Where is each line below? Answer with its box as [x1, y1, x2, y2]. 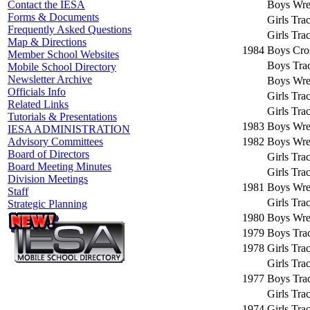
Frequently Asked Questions [8, 24, 131, 35]
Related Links [8, 98, 69, 110]
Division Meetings [8, 173, 88, 185]
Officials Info [8, 86, 66, 98]
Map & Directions [8, 36, 86, 48]
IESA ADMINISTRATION [8, 123, 130, 135]
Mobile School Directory [8, 61, 116, 73]
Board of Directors [8, 148, 89, 160]
